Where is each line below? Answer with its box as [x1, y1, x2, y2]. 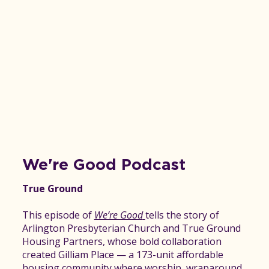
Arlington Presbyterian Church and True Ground [22, 221, 241, 235]
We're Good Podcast [22, 157, 186, 174]
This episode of [22, 208, 94, 222]
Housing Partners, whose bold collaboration [22, 234, 222, 248]
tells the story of [145, 208, 219, 222]
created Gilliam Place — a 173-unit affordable [22, 247, 223, 261]
